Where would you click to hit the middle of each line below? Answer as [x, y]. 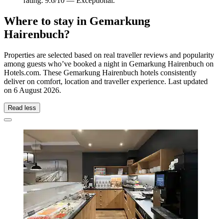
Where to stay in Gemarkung [77, 21]
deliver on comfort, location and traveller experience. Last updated [106, 82]
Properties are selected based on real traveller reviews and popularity [109, 55]
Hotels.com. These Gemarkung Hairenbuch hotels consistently [100, 73]
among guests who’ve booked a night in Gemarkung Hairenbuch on [109, 64]
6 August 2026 [36, 90]
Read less [22, 108]
